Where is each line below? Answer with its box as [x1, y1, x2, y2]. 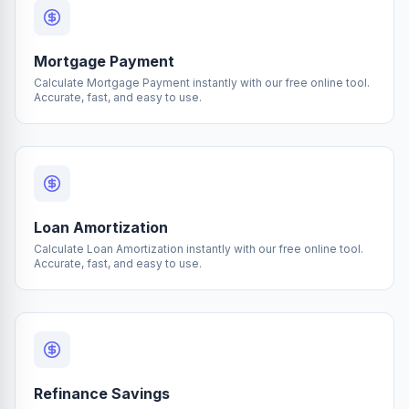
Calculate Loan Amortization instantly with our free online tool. [34, 242, 363, 256]
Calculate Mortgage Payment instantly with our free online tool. [34, 76, 370, 89]
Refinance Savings [34, 384, 170, 403]
